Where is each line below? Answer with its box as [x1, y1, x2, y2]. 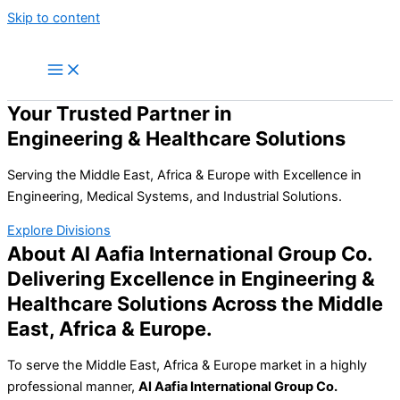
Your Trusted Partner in [7, 102, 232, 125]
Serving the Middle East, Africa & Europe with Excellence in [7, 166, 362, 183]
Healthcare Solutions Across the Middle [7, 292, 383, 316]
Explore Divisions [7, 222, 111, 239]
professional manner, [7, 378, 138, 395]
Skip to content [7, 10, 100, 26]
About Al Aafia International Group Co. [7, 242, 373, 266]
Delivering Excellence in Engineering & [7, 267, 375, 291]
